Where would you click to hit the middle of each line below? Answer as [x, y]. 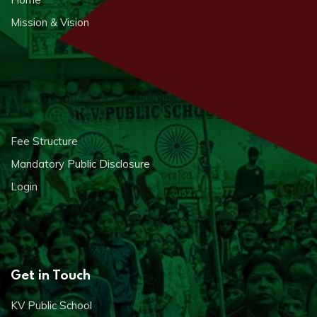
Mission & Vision [50, 22]
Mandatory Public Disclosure [80, 163]
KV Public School [51, 305]
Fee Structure [44, 141]
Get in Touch [51, 274]
